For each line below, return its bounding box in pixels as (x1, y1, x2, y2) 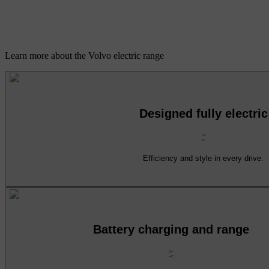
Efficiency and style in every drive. (143, 153, 264, 163)
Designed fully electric (139, 106, 268, 120)
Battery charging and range (92, 223, 249, 237)
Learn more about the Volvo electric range (5, 50, 164, 61)
